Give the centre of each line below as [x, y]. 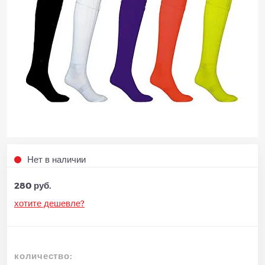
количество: [43, 256]
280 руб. [33, 185]
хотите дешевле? [49, 203]
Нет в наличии [56, 159]
